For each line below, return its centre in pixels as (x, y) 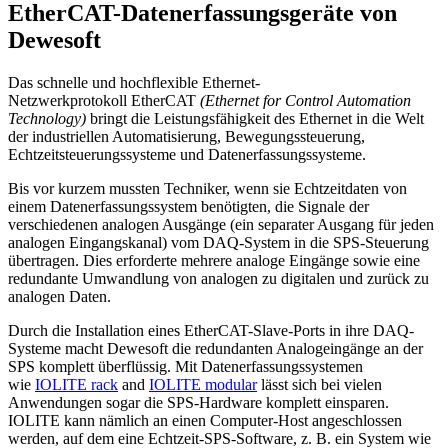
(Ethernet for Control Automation (305, 100)
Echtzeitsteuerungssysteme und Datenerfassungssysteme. (187, 154)
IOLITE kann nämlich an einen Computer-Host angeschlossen (205, 420)
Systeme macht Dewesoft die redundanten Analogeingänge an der (215, 348)
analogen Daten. (59, 296)
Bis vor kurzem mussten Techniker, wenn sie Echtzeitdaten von (207, 188)
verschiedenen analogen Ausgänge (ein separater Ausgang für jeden (221, 224)
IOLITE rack (76, 384)
